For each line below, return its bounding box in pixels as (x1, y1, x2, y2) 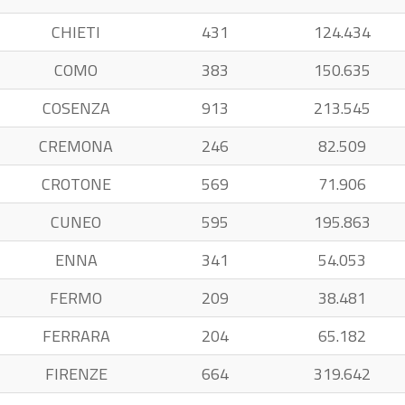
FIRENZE (44, 362, 108, 386)
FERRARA (42, 324, 110, 348)
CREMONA (39, 134, 113, 158)
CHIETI (52, 20, 100, 44)
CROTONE (41, 172, 111, 196)
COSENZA (42, 96, 110, 120)
